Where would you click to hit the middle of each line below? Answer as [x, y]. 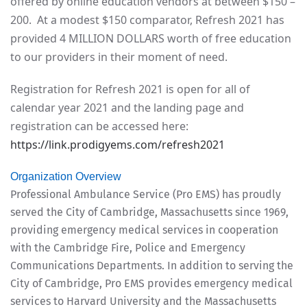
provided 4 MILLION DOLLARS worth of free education [151, 38]
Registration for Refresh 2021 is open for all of [130, 89]
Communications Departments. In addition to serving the [152, 266]
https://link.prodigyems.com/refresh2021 [118, 145]
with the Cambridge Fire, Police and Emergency [128, 248]
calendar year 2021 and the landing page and [127, 108]
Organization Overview [66, 176]
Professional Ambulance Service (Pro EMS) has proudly [146, 194]
